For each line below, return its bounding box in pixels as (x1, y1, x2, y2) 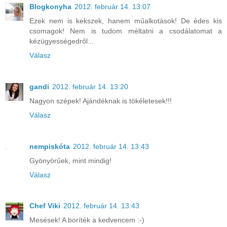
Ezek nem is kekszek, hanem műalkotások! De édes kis (29, 16, 222, 25)
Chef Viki (29, 202, 60, 210)
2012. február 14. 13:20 (52, 82, 128, 91)
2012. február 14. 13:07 (74, 2, 150, 11)
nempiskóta (29, 142, 70, 150)
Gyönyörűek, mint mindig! (29, 156, 111, 165)
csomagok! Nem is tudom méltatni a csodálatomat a (29, 26, 222, 35)
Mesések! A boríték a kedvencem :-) (29, 216, 144, 224)
